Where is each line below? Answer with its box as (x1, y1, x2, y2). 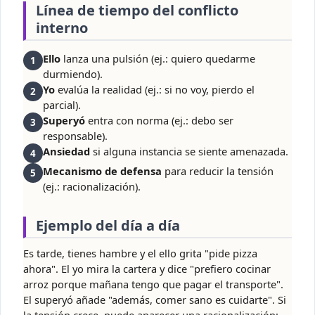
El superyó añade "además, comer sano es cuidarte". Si (23, 292, 286, 307)
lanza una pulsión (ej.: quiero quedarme (60, 51, 255, 66)
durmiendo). (43, 67, 103, 82)
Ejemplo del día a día (36, 216, 180, 236)
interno (36, 18, 88, 38)
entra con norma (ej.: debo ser (85, 113, 233, 128)
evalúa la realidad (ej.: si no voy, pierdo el (55, 82, 255, 97)
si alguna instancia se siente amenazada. (90, 144, 288, 159)
